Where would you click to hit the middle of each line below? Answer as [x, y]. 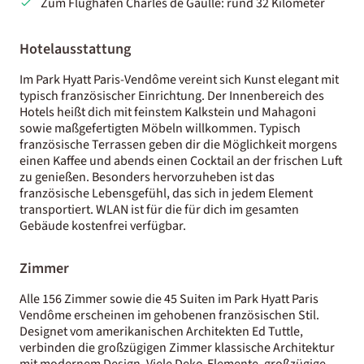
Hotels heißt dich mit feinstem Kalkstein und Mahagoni [168, 112]
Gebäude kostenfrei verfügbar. [103, 225]
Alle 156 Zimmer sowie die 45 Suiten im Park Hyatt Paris [169, 299]
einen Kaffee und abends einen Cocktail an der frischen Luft [181, 160]
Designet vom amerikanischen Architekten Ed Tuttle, [161, 331]
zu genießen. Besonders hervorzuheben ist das [147, 177]
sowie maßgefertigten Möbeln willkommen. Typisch [160, 128]
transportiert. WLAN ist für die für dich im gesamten [159, 209]
